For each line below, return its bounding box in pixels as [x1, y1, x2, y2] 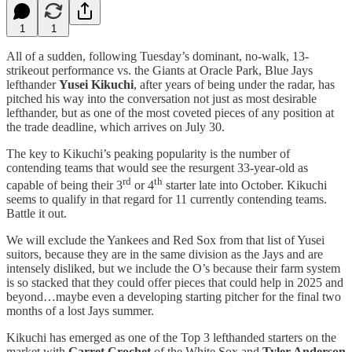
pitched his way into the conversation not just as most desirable [6, 91, 317, 105]
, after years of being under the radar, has [134, 77, 335, 91]
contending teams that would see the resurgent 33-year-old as [6, 160, 308, 174]
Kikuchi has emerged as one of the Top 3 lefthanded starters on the [6, 330, 336, 344]
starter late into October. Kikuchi [163, 178, 327, 192]
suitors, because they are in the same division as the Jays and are [6, 247, 323, 261]
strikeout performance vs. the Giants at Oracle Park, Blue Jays [6, 63, 313, 77]
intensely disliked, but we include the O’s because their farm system [6, 261, 340, 275]
